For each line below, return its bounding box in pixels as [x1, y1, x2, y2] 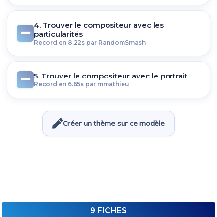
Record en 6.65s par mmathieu [34, 80, 129, 88]
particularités [34, 29, 83, 39]
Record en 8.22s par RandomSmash [34, 38, 146, 46]
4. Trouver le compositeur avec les [34, 20, 164, 30]
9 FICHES [90, 205, 127, 215]
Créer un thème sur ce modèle [63, 118, 165, 128]
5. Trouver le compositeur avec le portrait [34, 71, 187, 81]
